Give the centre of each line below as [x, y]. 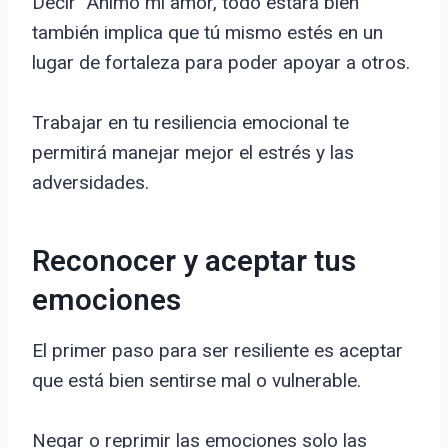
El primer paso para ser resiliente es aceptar [217, 351]
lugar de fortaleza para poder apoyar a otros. [221, 63]
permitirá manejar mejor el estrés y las [193, 153]
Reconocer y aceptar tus [194, 262]
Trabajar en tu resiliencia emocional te [190, 123]
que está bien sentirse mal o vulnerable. [196, 381]
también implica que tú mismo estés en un [207, 33]
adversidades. [90, 183]
